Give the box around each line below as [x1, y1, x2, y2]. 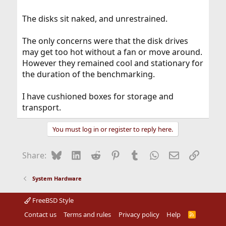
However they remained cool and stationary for [22, 58, 203, 69]
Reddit [100, 149, 125, 160]
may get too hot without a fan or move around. [22, 46, 202, 58]
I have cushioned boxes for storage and [22, 91, 174, 102]
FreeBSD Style [30, 196, 74, 205]
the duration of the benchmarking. [22, 69, 155, 80]
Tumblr [139, 149, 167, 160]
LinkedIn [81, 149, 114, 160]
